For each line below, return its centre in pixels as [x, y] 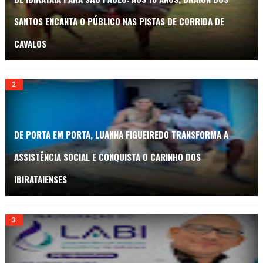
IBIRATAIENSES [40, 179]
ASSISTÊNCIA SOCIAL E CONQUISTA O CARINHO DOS [107, 156]
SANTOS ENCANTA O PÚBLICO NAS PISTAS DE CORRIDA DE [119, 21]
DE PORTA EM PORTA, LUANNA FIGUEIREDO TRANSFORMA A [121, 134]
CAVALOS [30, 43]
